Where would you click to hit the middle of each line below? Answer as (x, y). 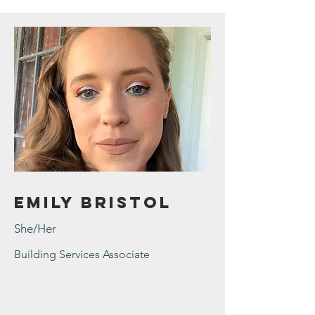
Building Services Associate (82, 254)
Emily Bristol (93, 202)
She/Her (35, 229)
